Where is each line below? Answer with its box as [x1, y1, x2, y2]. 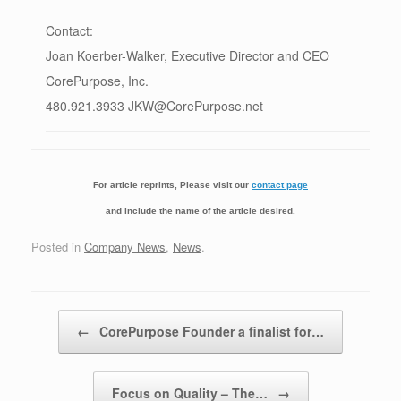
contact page [252, 180, 308, 190]
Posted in [31, 237, 84, 255]
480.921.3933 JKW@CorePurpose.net [46, 97, 263, 115]
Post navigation [31, 309, 112, 327]
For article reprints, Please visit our [93, 180, 252, 190]
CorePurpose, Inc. [46, 72, 149, 90]
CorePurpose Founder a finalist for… [96, 321, 324, 340]
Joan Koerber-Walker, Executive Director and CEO [46, 47, 329, 64]
